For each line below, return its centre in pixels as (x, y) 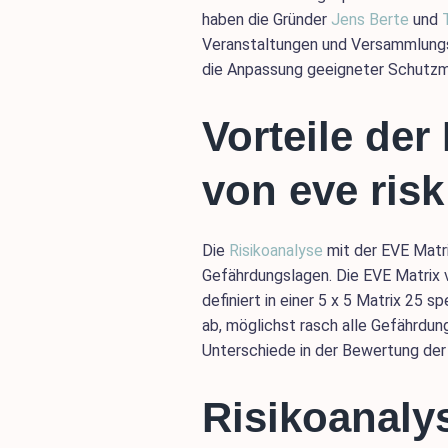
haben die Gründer (266, 20)
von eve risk (323, 191)
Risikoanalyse (276, 251)
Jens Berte (372, 20)
